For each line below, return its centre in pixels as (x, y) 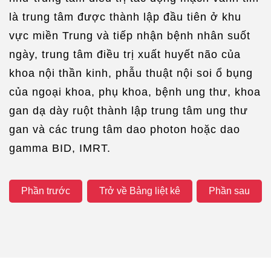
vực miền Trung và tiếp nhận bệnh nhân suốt (130, 35)
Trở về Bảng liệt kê (139, 191)
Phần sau (229, 191)
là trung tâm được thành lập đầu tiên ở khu (125, 17)
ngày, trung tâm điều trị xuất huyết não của (125, 54)
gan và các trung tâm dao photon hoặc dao (125, 129)
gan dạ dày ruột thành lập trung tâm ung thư (129, 110)
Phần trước (46, 191)
